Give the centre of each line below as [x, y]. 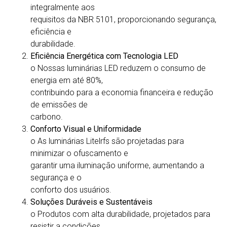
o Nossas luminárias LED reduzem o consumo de [118, 68]
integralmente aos [63, 8]
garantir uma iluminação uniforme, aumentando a [117, 166]
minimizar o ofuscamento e [79, 154]
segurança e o [56, 178]
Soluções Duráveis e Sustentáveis [91, 202]
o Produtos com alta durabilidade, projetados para [120, 214]
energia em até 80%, [67, 81]
